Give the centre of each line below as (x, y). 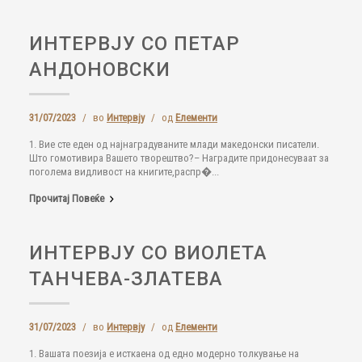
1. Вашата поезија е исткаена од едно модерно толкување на (164, 354)
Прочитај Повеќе (67, 198)
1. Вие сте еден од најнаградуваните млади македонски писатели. (174, 144)
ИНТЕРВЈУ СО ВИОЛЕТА (148, 253)
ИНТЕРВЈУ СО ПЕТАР (135, 44)
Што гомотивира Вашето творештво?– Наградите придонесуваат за (179, 158)
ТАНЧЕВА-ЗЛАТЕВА (126, 279)
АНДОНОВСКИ (100, 69)
